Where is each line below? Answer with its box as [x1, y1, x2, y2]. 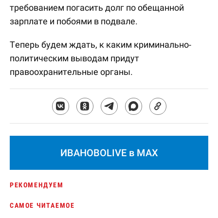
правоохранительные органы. [10, 67, 133, 77]
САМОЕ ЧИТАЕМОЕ [10, 201, 75, 209]
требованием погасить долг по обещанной [10, 2, 184, 13]
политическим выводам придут [10, 53, 139, 63]
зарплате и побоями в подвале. [10, 16, 138, 26]
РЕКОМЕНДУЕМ [10, 181, 64, 189]
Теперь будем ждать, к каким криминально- [10, 39, 191, 50]
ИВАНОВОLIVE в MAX [60, 147, 158, 159]
